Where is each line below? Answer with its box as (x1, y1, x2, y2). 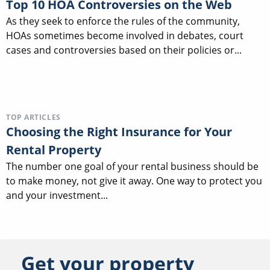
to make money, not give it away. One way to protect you (6, 174, 262, 187)
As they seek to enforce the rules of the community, (6, 14, 240, 28)
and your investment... (6, 188, 108, 202)
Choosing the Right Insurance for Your (6, 123, 232, 140)
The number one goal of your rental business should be (6, 159, 259, 173)
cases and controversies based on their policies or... (6, 43, 242, 57)
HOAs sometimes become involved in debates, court (6, 29, 243, 43)
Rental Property (6, 141, 101, 158)
